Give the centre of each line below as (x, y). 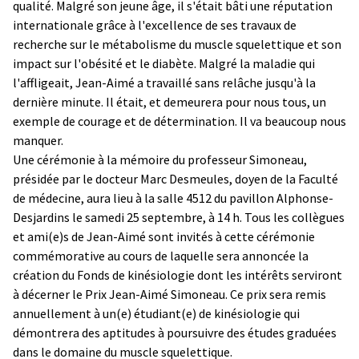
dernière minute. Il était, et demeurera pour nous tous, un (169, 101)
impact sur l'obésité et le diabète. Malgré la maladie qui (164, 63)
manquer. (38, 140)
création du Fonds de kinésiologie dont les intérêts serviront (177, 274)
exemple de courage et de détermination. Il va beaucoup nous (179, 121)
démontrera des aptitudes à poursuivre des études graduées (175, 332)
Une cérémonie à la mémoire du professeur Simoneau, (160, 159)
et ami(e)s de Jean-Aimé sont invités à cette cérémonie (164, 236)
